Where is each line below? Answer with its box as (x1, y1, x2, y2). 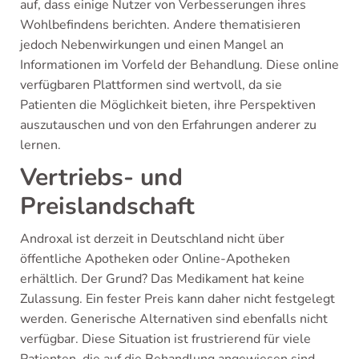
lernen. (20, 136, 61, 154)
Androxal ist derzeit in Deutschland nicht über (20, 230, 284, 248)
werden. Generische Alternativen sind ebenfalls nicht (20, 310, 328, 328)
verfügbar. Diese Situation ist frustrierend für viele (20, 330, 311, 348)
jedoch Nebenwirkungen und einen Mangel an (20, 36, 284, 54)
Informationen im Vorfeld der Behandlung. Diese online (20, 56, 339, 74)
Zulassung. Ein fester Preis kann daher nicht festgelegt (20, 290, 335, 308)
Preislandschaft (20, 190, 195, 223)
